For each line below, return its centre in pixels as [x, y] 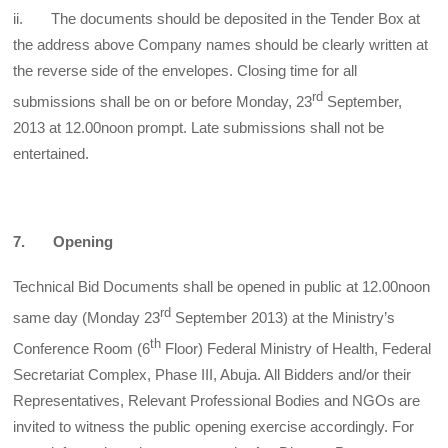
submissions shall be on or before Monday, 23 [163, 101]
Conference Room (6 [82, 348]
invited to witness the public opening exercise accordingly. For [214, 426]
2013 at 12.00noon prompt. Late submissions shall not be [199, 127]
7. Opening [63, 242]
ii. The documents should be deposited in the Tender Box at [217, 18]
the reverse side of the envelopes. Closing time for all [185, 70]
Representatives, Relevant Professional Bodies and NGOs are [217, 400]
